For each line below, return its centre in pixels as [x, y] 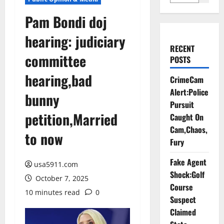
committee [55, 61]
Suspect [183, 199]
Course [181, 187]
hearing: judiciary [75, 41]
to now [44, 139]
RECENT [182, 48]
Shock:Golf [187, 174]
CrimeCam [186, 79]
